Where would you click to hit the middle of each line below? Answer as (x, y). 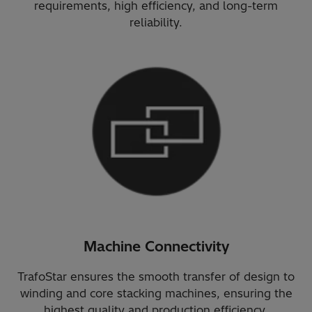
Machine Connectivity (156, 246)
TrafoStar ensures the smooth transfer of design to (156, 276)
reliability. (156, 23)
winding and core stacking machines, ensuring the (156, 293)
